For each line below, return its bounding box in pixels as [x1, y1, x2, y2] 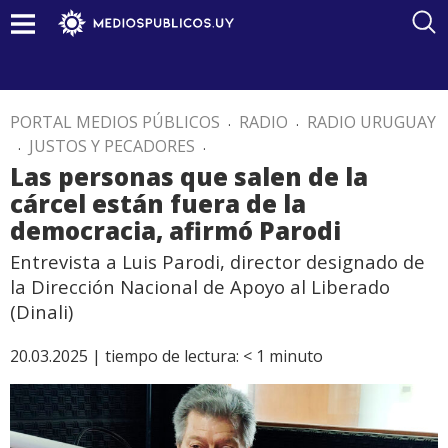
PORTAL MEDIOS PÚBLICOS [10, 111, 220, 133]
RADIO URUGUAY [307, 111, 436, 133]
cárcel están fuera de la [10, 187, 306, 220]
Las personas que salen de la [10, 160, 368, 193]
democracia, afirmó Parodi [10, 214, 341, 247]
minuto [269, 345, 323, 367]
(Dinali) [10, 299, 73, 324]
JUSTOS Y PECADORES [29, 135, 195, 157]
